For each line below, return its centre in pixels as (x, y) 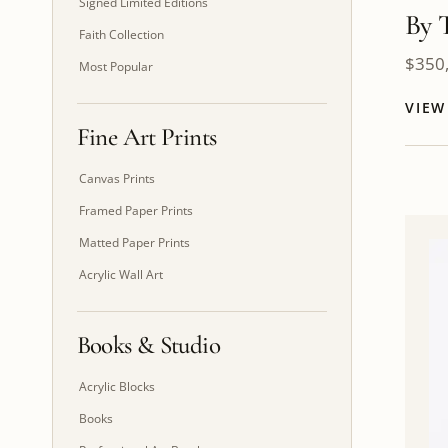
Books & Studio (148, 344)
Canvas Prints (116, 178)
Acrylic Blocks (116, 386)
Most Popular (115, 66)
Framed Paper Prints (135, 210)
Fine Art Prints (146, 136)
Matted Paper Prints (134, 242)
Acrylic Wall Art (120, 274)
